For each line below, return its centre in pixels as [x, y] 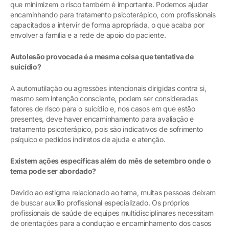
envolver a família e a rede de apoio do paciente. [88, 35]
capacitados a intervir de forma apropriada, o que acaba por [107, 25]
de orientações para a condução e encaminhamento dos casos [111, 223]
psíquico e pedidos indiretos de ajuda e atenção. [89, 140]
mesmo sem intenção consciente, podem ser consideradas [104, 99]
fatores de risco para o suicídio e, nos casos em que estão [103, 109]
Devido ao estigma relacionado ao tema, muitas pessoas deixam [113, 193]
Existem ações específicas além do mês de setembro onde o [111, 161]
